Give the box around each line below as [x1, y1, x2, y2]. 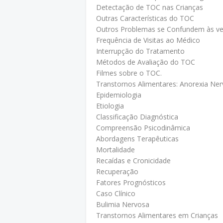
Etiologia [96, 101, 124, 111]
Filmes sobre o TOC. [96, 68, 162, 78]
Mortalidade [96, 145, 135, 154]
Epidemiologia [96, 90, 141, 100]
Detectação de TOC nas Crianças [96, 2, 203, 12]
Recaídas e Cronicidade [96, 156, 171, 165]
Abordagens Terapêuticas [96, 134, 179, 143]
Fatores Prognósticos [96, 178, 166, 187]
